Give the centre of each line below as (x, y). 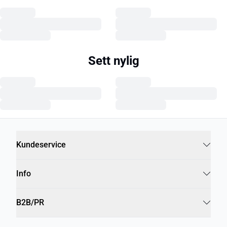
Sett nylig (113, 61)
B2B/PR (30, 202)
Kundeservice (41, 144)
